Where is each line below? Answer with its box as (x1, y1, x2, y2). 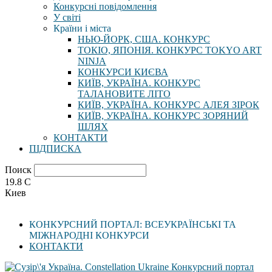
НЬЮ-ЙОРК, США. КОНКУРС (78, 34, 210, 44)
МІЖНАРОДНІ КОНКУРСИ (29, 230, 149, 240)
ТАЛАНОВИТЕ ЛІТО (78, 89, 171, 99)
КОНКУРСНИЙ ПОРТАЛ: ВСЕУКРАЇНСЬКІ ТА (29, 219, 236, 229)
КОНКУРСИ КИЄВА (78, 67, 168, 77)
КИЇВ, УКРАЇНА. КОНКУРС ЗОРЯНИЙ (78, 110, 248, 121)
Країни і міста (53, 23, 111, 33)
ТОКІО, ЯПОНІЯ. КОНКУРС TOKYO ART (78, 45, 262, 55)
